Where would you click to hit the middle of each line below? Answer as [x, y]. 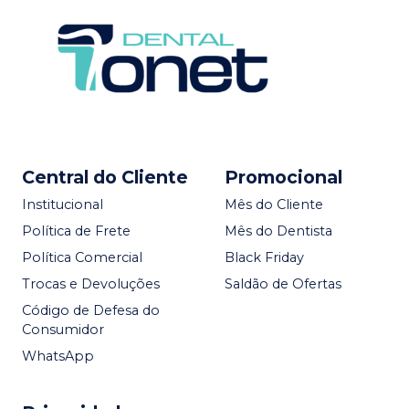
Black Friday [264, 257]
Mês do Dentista [278, 231]
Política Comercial [82, 257]
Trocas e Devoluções [91, 283]
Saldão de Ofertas [283, 283]
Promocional [283, 177]
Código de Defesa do [91, 310]
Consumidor [63, 329]
